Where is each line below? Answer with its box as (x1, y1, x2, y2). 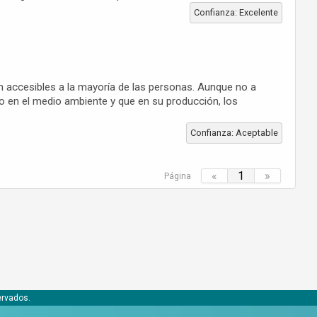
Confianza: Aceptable (190, 127, 278, 138)
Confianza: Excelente (193, 7, 278, 18)
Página (163, 171, 191, 181)
